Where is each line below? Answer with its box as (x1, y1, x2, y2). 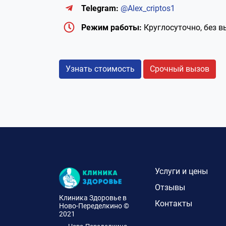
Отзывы (155, 183, 185, 192)
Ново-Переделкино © (59, 202, 129, 210)
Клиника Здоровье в (59, 194, 127, 202)
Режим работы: (81, 23, 142, 32)
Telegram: (81, 4, 119, 13)
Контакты (155, 199, 192, 208)
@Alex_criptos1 (121, 4, 175, 13)
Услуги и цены (155, 166, 208, 176)
